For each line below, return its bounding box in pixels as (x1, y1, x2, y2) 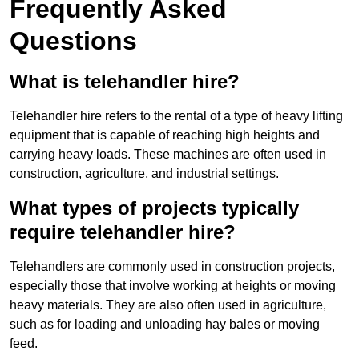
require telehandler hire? (10, 221, 236, 244)
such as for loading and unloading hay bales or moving (10, 317, 320, 332)
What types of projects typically (10, 197, 299, 220)
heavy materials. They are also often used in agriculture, (10, 298, 326, 313)
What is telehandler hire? (10, 71, 240, 93)
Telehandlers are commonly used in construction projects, (10, 260, 335, 274)
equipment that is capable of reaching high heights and (10, 128, 320, 143)
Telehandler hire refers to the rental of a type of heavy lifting (10, 109, 343, 123)
